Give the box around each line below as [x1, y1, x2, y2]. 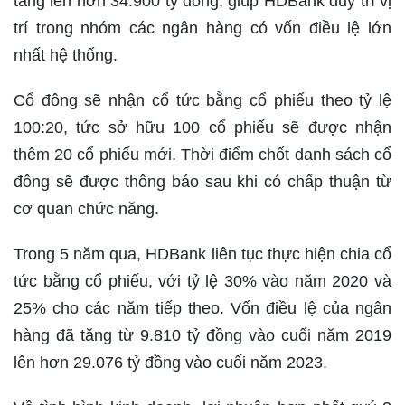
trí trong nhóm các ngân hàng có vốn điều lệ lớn [14, 19, 391, 37]
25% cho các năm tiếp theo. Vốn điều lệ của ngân [14, 299, 391, 317]
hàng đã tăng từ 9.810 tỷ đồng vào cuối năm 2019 [14, 326, 391, 344]
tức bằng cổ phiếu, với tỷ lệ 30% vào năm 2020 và [14, 272, 391, 290]
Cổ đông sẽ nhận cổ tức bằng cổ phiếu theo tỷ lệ [14, 91, 391, 109]
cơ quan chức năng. [14, 200, 159, 218]
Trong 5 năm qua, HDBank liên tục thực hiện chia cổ [14, 245, 391, 263]
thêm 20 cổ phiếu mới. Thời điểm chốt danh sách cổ [14, 146, 391, 164]
